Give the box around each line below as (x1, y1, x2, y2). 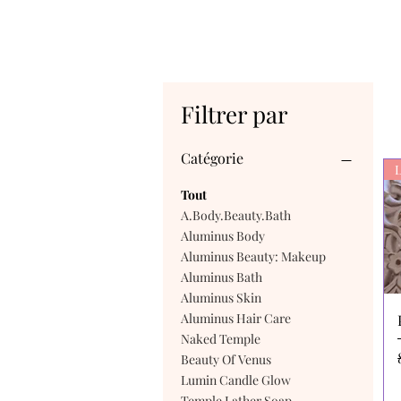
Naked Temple (181, 330, 260, 347)
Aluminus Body (181, 227, 265, 244)
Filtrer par (181, 98, 288, 130)
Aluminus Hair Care (181, 310, 291, 327)
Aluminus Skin (181, 289, 261, 306)
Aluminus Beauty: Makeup (181, 248, 326, 265)
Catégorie (181, 149, 243, 167)
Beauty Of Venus (181, 351, 271, 368)
